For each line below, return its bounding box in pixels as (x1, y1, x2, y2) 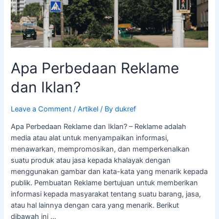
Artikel (78, 104, 99, 113)
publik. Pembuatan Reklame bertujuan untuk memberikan (11, 178, 198, 188)
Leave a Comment (11, 104, 72, 113)
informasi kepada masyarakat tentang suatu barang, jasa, (11, 190, 201, 199)
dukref (115, 104, 136, 113)
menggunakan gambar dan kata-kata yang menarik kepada (11, 167, 208, 176)
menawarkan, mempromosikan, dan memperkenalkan (11, 145, 190, 154)
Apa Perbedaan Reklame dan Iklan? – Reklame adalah (11, 122, 187, 131)
